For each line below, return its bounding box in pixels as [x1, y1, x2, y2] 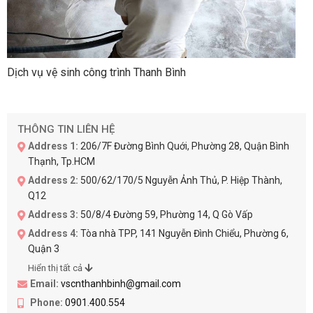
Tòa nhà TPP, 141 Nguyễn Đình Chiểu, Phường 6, [78, 227, 289, 239]
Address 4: [28, 227, 78, 239]
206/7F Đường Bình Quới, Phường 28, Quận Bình [78, 140, 289, 152]
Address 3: [28, 208, 78, 220]
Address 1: [28, 140, 78, 152]
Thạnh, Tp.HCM [28, 155, 95, 167]
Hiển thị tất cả [28, 262, 85, 273]
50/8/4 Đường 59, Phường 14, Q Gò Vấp [78, 208, 253, 220]
